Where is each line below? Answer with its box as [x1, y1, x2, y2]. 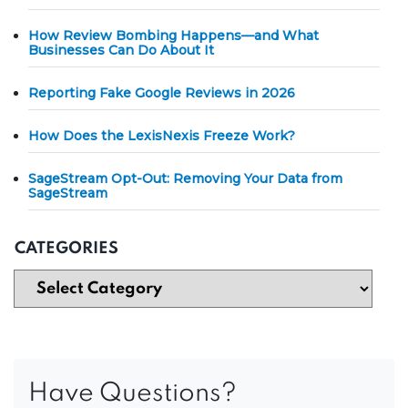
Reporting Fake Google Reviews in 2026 [28, 84, 295, 101]
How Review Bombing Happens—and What [28, 26, 319, 44]
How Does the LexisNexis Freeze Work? [28, 127, 295, 144]
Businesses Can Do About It [28, 41, 214, 58]
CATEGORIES [15, 240, 118, 257]
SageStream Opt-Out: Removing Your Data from [28, 169, 342, 187]
